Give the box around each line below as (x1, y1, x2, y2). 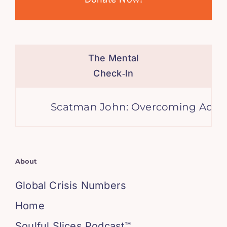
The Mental (88, 53, 139, 64)
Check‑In (93, 68, 134, 79)
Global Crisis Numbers (15, 179, 127, 192)
